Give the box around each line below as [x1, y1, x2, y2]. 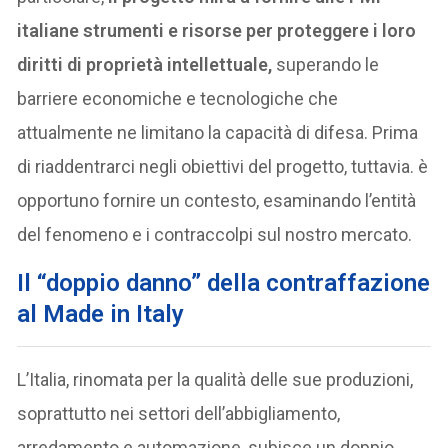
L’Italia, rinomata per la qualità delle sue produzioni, [17, 368, 414, 390]
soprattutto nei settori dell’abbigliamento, [17, 402, 341, 424]
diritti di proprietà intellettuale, [17, 53, 273, 75]
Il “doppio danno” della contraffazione [17, 268, 431, 297]
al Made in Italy [17, 299, 185, 328]
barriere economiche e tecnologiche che [17, 87, 339, 109]
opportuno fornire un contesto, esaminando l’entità [17, 189, 417, 211]
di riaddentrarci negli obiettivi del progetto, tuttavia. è [17, 155, 429, 177]
